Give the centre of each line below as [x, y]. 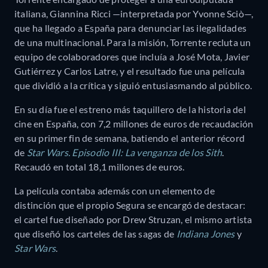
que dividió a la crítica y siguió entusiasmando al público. [133, 86]
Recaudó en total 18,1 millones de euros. [100, 167]
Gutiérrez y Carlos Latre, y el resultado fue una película [130, 71]
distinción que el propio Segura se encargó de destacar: [130, 205]
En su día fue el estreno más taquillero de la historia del [130, 109]
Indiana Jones [205, 234]
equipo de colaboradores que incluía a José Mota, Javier [132, 57]
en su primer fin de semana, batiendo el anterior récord [130, 138]
